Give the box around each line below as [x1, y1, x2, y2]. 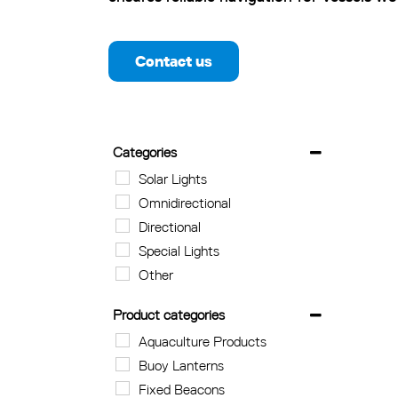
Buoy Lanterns [139, 356, 225, 375]
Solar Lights [139, 170, 208, 188]
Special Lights [139, 242, 220, 260]
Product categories [113, 306, 225, 324]
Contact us [135, 50, 212, 71]
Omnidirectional [139, 194, 232, 212]
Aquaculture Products [139, 332, 267, 351]
